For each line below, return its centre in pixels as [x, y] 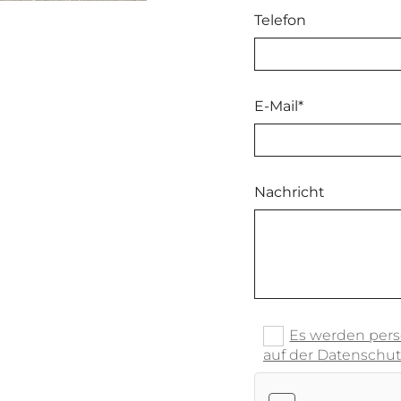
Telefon [280, 21]
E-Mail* [279, 107]
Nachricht [290, 192]
